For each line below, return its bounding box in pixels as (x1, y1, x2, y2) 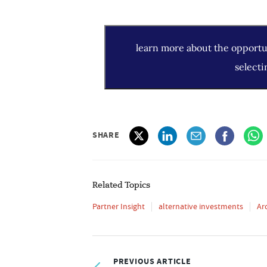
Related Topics (92, 181, 150, 190)
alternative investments (159, 201, 243, 212)
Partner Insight (92, 201, 145, 212)
